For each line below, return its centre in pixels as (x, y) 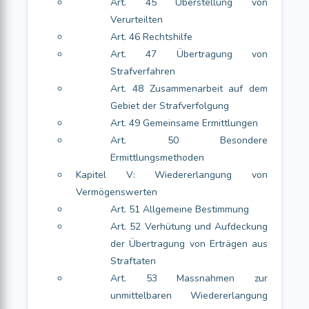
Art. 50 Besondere (189, 140)
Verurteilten (137, 20)
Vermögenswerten (117, 192)
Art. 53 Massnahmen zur (189, 278)
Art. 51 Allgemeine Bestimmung (180, 209)
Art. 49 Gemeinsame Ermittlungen (184, 123)
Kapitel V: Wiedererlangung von (172, 175)
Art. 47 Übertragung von (189, 54)
